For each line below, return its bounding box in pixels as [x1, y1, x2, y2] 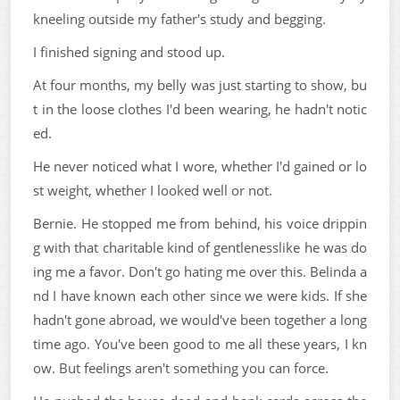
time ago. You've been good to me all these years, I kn [33, 335, 367, 353]
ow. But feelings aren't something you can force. [33, 359, 329, 377]
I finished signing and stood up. [33, 43, 225, 61]
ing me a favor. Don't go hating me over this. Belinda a [33, 262, 367, 280]
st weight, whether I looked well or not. [33, 181, 272, 199]
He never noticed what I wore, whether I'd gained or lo [33, 157, 367, 175]
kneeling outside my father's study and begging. [33, 10, 326, 28]
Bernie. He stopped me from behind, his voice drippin [33, 214, 367, 232]
